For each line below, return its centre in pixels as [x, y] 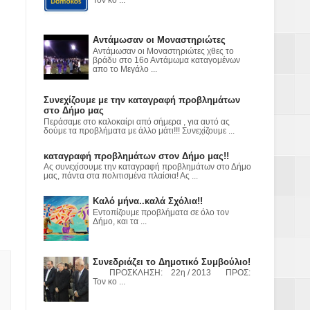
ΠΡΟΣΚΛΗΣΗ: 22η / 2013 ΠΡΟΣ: [172, 273]
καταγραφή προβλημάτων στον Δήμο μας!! [136, 156]
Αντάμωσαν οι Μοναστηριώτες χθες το [163, 51]
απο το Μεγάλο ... [125, 69]
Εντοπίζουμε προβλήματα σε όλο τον [161, 213]
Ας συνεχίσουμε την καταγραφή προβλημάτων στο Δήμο [147, 167]
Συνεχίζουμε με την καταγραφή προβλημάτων [142, 100]
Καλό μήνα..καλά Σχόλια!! [148, 201]
